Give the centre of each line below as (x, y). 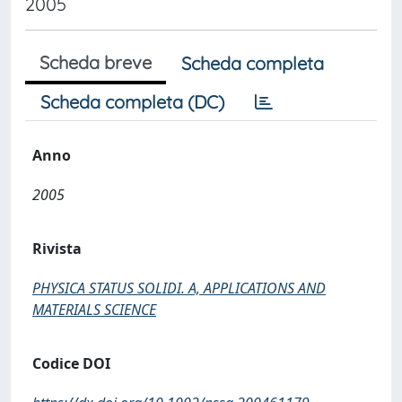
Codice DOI (71, 363)
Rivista (57, 249)
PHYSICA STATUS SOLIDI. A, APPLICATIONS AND (179, 288)
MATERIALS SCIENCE (94, 310)
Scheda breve (96, 62)
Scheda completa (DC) (132, 102)
